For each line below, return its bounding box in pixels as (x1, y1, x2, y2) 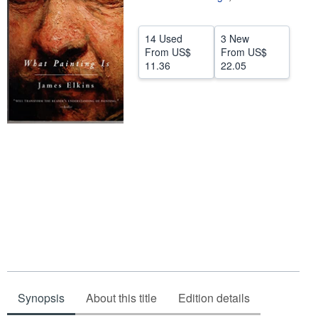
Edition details (178, 289, 250, 306)
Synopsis (18, 289, 65, 306)
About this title (86, 289, 157, 306)
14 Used (145, 31, 182, 45)
